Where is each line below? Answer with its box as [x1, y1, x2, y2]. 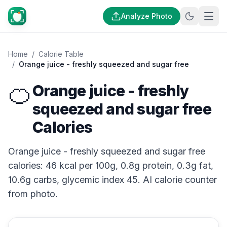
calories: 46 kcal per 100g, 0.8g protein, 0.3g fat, [8, 160, 213, 171]
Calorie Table [39, 50, 84, 58]
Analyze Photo [121, 12, 172, 20]
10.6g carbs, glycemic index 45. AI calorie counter [8, 174, 217, 185]
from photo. [8, 188, 58, 199]
